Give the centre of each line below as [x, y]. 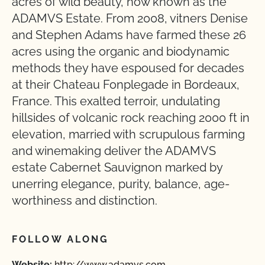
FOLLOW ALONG [61, 239]
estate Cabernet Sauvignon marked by [117, 167]
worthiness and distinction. [85, 201]
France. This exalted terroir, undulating [116, 101]
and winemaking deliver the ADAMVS [114, 151]
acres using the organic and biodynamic [121, 51]
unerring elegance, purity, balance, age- [121, 184]
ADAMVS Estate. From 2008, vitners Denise [130, 18]
